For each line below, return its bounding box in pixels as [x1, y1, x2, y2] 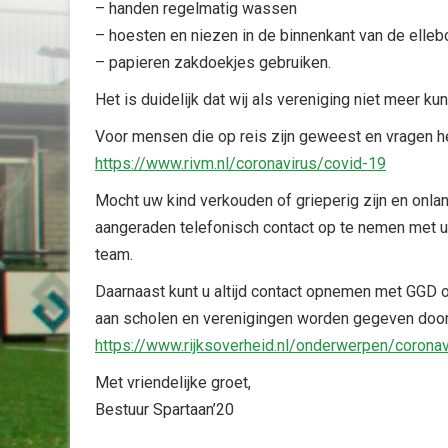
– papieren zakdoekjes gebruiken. [95, 53, 331, 72]
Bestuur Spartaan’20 [95, 400, 234, 419]
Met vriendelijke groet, [95, 373, 251, 392]
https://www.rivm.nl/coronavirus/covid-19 [95, 154, 386, 173]
